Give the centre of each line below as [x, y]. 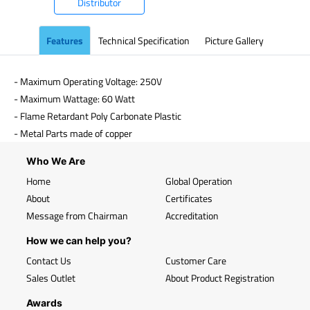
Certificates [189, 198]
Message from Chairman [77, 216]
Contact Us [49, 261]
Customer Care [196, 261]
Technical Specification [144, 40]
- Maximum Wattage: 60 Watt [74, 99]
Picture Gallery [234, 40]
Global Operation [199, 181]
